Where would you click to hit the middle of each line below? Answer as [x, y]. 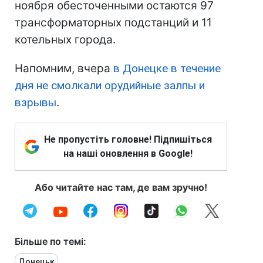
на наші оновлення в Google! [128, 154]
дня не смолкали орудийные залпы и [110, 86]
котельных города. [65, 40]
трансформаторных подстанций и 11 [113, 23]
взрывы [36, 103]
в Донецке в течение [167, 69]
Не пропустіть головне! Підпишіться [128, 140]
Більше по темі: [50, 242]
